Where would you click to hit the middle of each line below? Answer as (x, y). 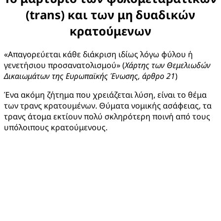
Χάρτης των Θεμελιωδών (168, 65)
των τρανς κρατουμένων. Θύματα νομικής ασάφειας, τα (108, 105)
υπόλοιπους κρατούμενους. (56, 127)
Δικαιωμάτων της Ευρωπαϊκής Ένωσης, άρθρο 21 (90, 76)
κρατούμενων (110, 31)
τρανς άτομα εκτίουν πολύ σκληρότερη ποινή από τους (107, 116)
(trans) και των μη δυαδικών (110, 14)
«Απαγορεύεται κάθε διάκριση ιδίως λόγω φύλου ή (98, 54)
